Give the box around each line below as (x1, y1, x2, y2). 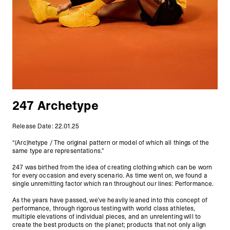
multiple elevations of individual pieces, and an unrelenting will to (12, 213, 201, 221)
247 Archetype (12, 97, 99, 114)
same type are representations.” (12, 147, 105, 155)
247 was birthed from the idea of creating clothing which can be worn (12, 163, 213, 171)
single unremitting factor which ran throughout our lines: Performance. (12, 180, 214, 188)
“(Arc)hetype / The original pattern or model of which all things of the (12, 139, 209, 147)
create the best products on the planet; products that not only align (12, 221, 206, 229)
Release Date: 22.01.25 (12, 122, 79, 130)
